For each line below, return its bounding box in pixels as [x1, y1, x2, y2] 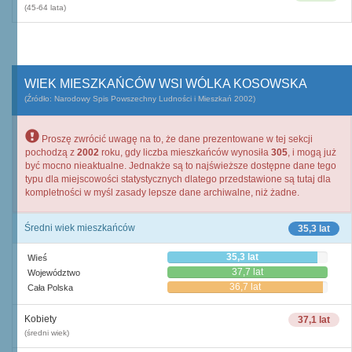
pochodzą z [25, 147, 77, 158]
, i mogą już [288, 147, 336, 158]
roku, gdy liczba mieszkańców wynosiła [99, 147, 271, 158]
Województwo [27, 268, 80, 277]
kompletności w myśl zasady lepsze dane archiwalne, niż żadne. [25, 187, 299, 198]
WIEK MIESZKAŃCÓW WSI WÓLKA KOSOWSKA [24, 77, 307, 90]
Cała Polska [27, 283, 73, 292]
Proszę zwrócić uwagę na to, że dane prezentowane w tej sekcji [39, 134, 313, 145]
